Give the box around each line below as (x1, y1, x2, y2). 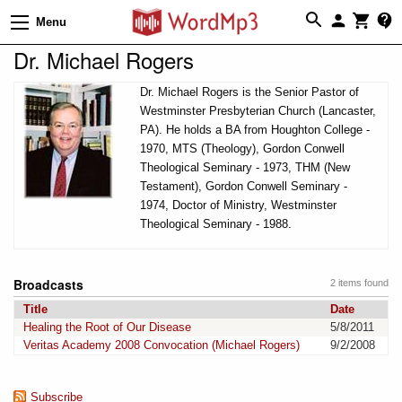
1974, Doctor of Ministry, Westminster (140, 197, 336, 212)
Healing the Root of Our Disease (23, 319, 191, 334)
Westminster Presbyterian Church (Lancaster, (140, 103, 376, 118)
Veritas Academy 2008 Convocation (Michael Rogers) (23, 337, 300, 352)
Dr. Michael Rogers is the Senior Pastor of (140, 84, 359, 99)
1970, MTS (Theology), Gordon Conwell (140, 141, 345, 155)
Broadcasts (13, 275, 83, 293)
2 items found (330, 276, 389, 288)
